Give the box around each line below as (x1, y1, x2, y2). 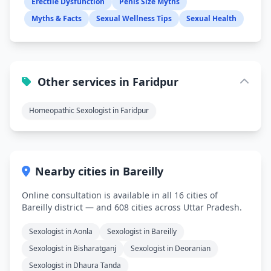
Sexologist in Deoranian (131, 243, 211, 254)
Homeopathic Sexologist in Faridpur (29, 105, 149, 116)
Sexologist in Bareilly (107, 226, 177, 237)
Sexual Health (186, 13, 237, 24)
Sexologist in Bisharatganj (29, 243, 116, 254)
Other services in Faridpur (38, 74, 178, 90)
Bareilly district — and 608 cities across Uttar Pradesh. (22, 201, 242, 214)
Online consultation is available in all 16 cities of (22, 189, 218, 201)
